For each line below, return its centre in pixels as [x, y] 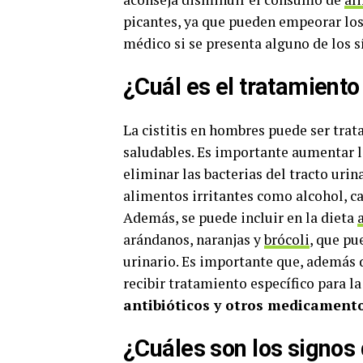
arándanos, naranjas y [194, 239]
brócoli [287, 239]
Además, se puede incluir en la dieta [240, 217]
